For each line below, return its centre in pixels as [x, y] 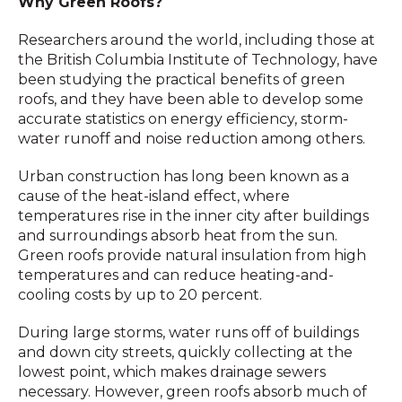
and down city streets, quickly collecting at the [185, 352]
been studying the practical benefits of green [181, 79]
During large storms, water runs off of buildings [188, 332]
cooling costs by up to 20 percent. [140, 295]
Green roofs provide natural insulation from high [192, 255]
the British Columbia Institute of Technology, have [198, 60]
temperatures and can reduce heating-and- [176, 275]
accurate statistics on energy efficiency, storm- [183, 119]
